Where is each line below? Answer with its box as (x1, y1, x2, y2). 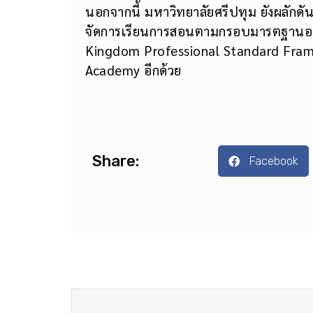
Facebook (249, 166, 299, 180)
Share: (92, 163, 139, 183)
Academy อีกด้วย (85, 73, 182, 91)
